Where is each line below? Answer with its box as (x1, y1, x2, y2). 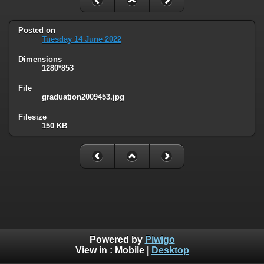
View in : (75, 245, 115, 256)
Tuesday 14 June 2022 (42, 35, 121, 44)
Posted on (18, 26, 55, 35)
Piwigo (144, 235, 175, 245)
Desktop (151, 245, 189, 256)
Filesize (18, 112, 47, 121)
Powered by (89, 235, 145, 245)
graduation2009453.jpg (42, 92, 124, 101)
